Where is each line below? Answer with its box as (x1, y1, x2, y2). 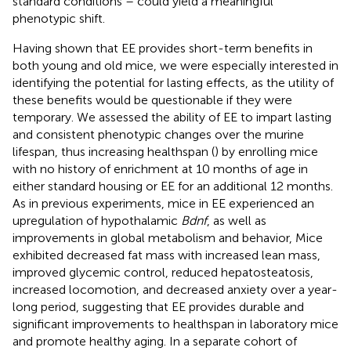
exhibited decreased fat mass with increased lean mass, (13, 247, 320, 262)
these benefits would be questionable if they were (13, 92, 292, 107)
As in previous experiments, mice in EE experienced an (13, 195, 314, 211)
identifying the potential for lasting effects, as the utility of (13, 74, 334, 90)
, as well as (207, 212, 266, 228)
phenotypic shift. (13, 10, 105, 26)
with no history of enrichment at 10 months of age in (13, 161, 308, 176)
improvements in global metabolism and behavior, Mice (13, 230, 323, 245)
